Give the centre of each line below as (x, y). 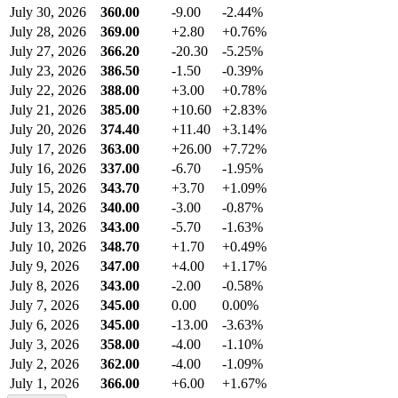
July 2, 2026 (44, 364)
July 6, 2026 (44, 325)
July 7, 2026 (44, 306)
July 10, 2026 (48, 247)
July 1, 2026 (44, 384)
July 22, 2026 (48, 91)
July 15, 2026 (48, 188)
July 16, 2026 (48, 169)
